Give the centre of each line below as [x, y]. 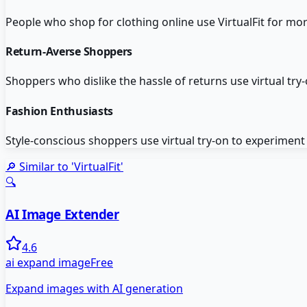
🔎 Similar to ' [40, 166]
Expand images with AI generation [94, 289]
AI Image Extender [62, 214]
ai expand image [48, 263]
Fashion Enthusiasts [59, 111]
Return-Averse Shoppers [69, 52]
